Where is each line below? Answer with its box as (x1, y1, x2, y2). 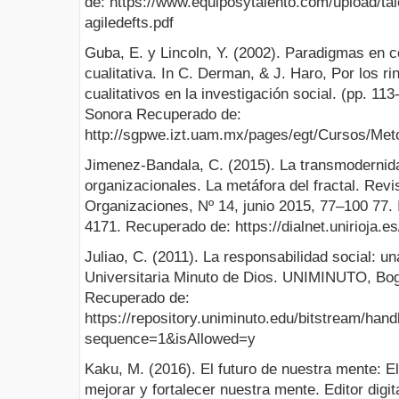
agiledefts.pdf (85, 13, 174, 31)
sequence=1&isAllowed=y (85, 330, 256, 348)
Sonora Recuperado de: (85, 105, 241, 123)
